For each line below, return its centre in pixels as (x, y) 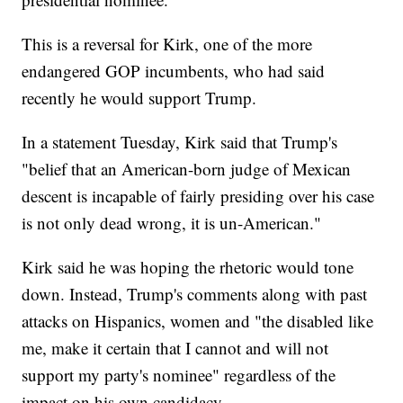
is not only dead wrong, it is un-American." (172, 223)
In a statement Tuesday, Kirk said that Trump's (180, 142)
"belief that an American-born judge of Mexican (187, 169)
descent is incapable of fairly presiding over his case (198, 196)
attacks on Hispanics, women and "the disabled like (198, 321)
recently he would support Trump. (139, 98)
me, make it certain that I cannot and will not (175, 348)
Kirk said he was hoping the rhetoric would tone (188, 267)
